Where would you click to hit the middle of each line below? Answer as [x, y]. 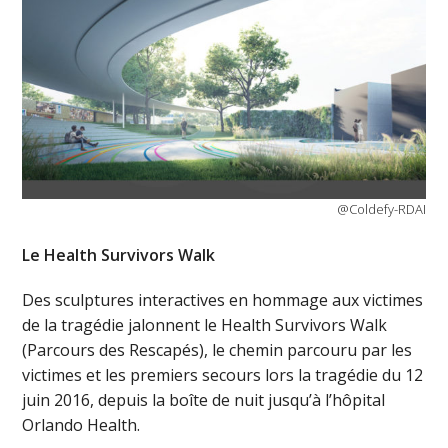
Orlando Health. [81, 424]
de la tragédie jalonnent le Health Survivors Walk [205, 324]
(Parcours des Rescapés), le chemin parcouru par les [217, 349]
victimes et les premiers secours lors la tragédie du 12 [223, 374]
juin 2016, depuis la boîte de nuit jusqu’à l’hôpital [204, 399]
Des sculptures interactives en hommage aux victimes [223, 299]
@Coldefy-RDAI [381, 208]
